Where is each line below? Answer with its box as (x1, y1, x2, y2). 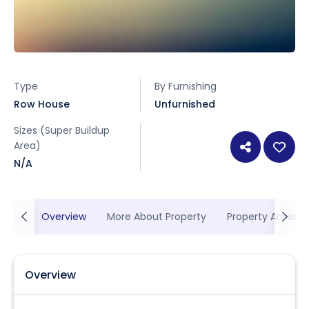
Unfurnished (154, 97, 215, 111)
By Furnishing (154, 79, 217, 93)
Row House (14, 97, 70, 111)
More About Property (107, 210, 206, 223)
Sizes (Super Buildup (14, 123, 110, 137)
